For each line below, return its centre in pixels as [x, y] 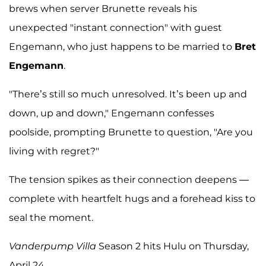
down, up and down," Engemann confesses [112, 113]
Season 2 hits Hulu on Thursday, [172, 246]
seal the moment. [51, 217]
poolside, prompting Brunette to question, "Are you [131, 132]
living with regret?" [54, 151]
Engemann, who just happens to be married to [122, 46]
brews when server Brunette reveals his [103, 8]
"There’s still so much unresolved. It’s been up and [128, 94]
